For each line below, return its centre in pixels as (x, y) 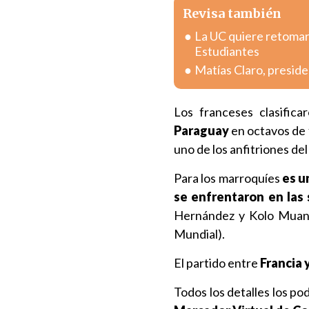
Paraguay (201, 130)
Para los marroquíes (227, 178)
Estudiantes (227, 51)
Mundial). (199, 234)
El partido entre (216, 263)
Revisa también (232, 13)
